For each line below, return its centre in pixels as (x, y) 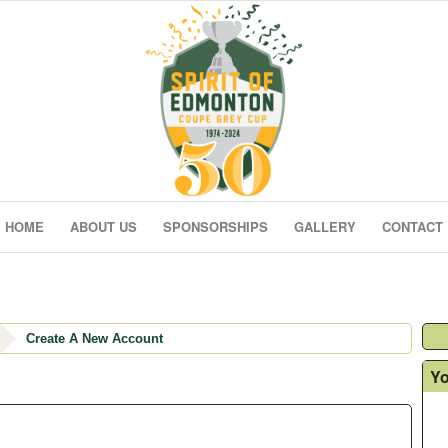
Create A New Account (94, 338)
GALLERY (325, 226)
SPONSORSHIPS (215, 226)
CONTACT (412, 226)
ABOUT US (103, 226)
